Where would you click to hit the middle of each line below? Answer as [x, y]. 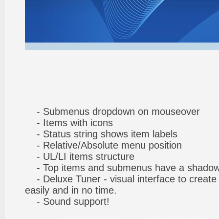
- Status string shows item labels [101, 134]
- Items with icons [69, 123]
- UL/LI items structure [80, 156]
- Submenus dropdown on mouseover [112, 111]
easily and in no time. [71, 190]
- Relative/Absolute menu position [103, 145]
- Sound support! [67, 201]
